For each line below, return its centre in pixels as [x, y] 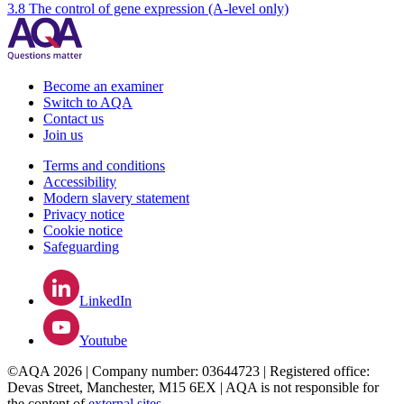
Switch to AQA [88, 103]
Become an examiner [103, 87]
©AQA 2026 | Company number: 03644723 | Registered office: [188, 372]
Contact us [73, 119]
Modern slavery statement [116, 198]
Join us [63, 135]
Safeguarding [81, 247]
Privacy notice [84, 215]
